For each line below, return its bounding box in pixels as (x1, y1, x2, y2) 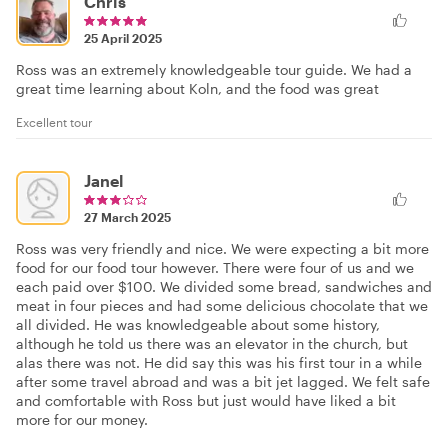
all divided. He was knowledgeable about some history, (16, 315, 380, 333)
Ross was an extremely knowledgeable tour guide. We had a (16, 60, 412, 78)
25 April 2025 (84, 30, 162, 45)
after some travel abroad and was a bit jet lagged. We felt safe (16, 372, 430, 390)
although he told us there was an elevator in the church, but (16, 334, 408, 352)
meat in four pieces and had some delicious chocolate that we (16, 296, 428, 314)
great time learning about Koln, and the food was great (16, 79, 379, 97)
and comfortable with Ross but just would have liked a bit (16, 391, 396, 409)
